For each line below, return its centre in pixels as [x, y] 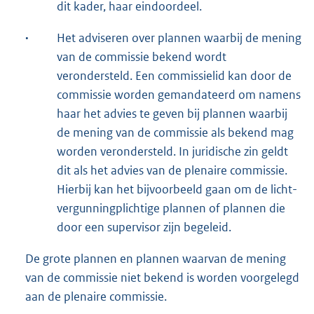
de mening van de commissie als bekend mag [175, 132]
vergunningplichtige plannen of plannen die [171, 208]
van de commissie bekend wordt [142, 56]
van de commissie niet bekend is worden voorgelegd [162, 277]
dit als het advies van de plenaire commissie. [172, 170]
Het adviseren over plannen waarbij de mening [179, 37]
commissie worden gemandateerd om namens [179, 94]
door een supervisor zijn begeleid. [144, 227]
